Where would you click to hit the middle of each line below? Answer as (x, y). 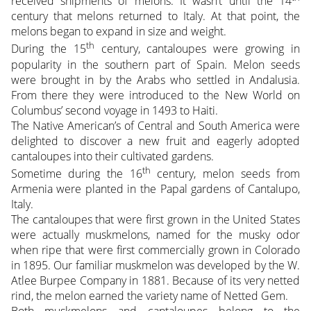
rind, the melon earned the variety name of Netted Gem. (149, 295)
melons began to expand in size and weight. (118, 32)
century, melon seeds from (225, 173)
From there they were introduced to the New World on (155, 95)
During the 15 (48, 49)
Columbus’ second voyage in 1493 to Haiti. (114, 110)
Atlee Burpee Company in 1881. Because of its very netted (155, 280)
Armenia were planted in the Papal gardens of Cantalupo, (155, 188)
